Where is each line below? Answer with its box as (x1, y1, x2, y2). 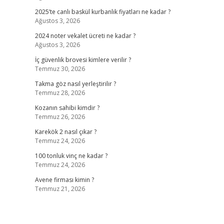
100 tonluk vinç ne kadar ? (34, 151, 107, 160)
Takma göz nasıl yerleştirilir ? (34, 79, 116, 88)
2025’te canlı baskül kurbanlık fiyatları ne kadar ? (34, 7, 170, 16)
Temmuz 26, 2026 (34, 112, 85, 121)
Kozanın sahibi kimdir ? (34, 103, 99, 112)
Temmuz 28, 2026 (34, 88, 85, 97)
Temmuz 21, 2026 (34, 184, 85, 193)
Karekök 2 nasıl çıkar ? (34, 127, 96, 136)
